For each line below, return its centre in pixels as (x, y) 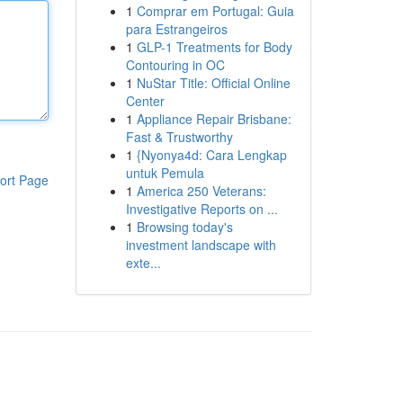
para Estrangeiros (176, 29)
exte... (143, 263)
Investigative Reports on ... (201, 209)
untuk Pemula (165, 173)
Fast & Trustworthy (179, 137)
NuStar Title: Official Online (213, 83)
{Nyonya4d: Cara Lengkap (211, 155)
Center (145, 101)
